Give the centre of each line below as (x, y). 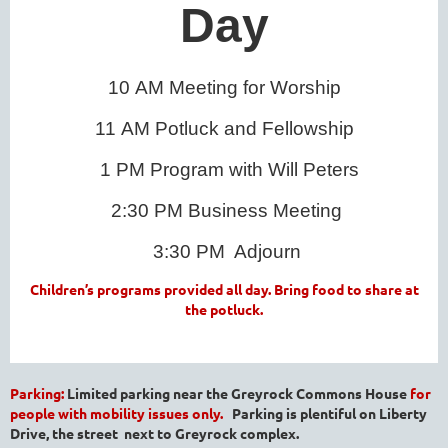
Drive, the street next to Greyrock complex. (154, 432)
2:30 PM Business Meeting (226, 210)
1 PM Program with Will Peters (226, 169)
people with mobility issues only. (121, 412)
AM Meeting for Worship (237, 87)
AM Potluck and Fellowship (237, 128)
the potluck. (224, 308)
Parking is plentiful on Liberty (329, 412)
